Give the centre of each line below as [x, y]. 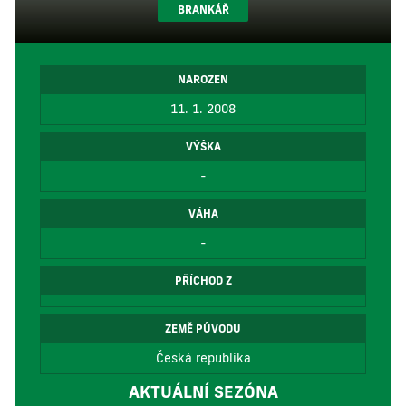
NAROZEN [203, 79]
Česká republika [203, 358]
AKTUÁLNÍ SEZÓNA [203, 391]
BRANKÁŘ [203, 10]
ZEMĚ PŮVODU [203, 329]
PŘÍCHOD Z [203, 280]
